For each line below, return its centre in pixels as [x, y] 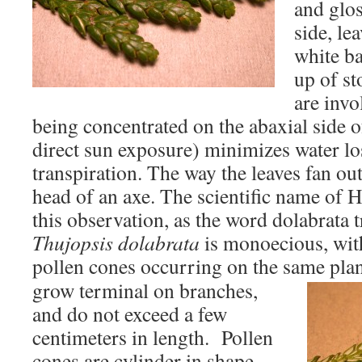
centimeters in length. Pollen [153, 337]
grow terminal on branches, [145, 290]
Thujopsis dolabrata [116, 242]
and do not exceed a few [130, 314]
